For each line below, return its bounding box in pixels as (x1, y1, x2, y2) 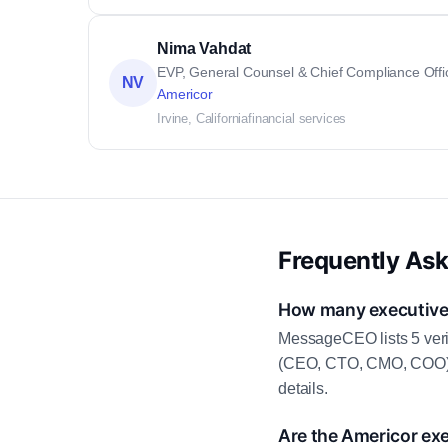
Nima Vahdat (157, 40, 252, 57)
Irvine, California (157, 111, 249, 126)
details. (278, 380, 328, 398)
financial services (248, 111, 347, 126)
